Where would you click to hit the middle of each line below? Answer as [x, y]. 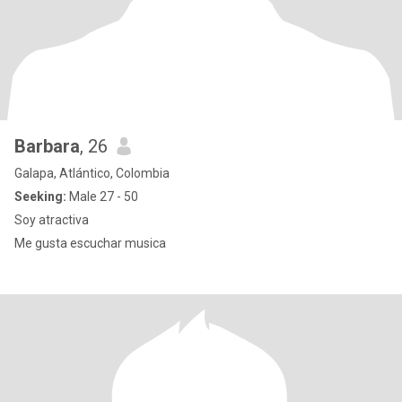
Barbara [47, 146]
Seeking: [40, 197]
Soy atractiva [52, 220]
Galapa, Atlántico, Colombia [92, 173]
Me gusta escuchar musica [90, 243]
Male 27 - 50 [102, 197]
